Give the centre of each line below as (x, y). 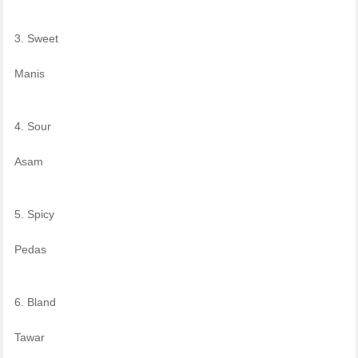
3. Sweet (36, 38)
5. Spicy (34, 214)
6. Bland (35, 302)
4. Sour (32, 126)
